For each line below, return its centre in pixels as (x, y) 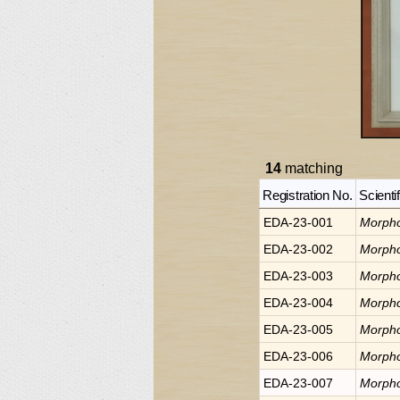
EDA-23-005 (298, 329)
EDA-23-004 (298, 303)
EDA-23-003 (298, 276)
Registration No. (308, 195)
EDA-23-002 (298, 249)
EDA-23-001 (298, 222)
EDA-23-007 (298, 383)
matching (312, 168)
